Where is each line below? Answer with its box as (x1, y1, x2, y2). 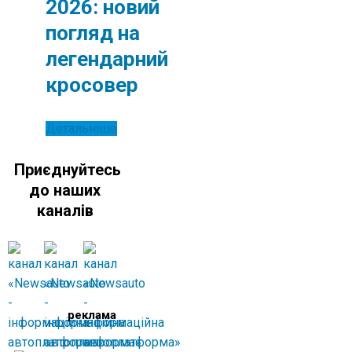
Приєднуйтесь (14, 159, 121, 179)
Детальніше (46, 121, 117, 136)
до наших (29, 180, 101, 200)
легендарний (46, 47, 168, 71)
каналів (36, 200, 93, 220)
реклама (67, 308, 116, 323)
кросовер (46, 73, 138, 97)
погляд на (46, 21, 140, 45)
